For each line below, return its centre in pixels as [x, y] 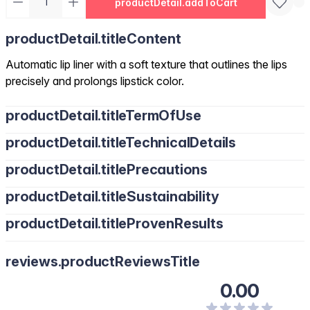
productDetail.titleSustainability [112, 197]
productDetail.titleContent [93, 39]
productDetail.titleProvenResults [115, 224]
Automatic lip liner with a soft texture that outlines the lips [146, 64]
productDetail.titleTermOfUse [103, 116]
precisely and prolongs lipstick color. [95, 81]
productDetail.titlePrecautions [107, 170]
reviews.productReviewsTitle [103, 262]
